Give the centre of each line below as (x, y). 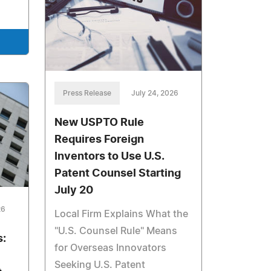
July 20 (74, 190)
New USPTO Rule (100, 122)
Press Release (87, 93)
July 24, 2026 (155, 93)
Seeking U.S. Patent (100, 265)
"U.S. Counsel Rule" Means (116, 231)
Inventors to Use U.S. (109, 156)
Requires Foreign (100, 139)
